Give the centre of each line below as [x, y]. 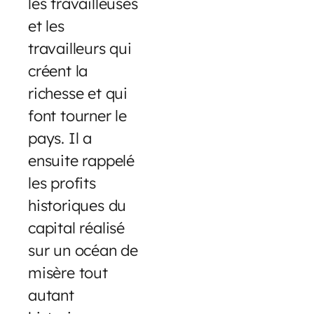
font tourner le [78, 116]
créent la [58, 71]
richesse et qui [78, 93]
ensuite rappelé [82, 161]
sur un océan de [83, 250]
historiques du [77, 205]
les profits [62, 183]
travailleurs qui [80, 48]
